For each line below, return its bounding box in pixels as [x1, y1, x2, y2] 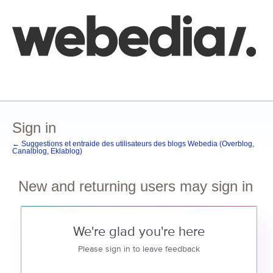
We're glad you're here [73, 224, 205, 240]
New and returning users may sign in [18, 178, 253, 194]
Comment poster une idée [12, 68, 113, 78]
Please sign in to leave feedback [78, 244, 200, 254]
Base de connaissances [12, 77, 104, 87]
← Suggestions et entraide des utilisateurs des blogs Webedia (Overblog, [12, 140, 254, 148]
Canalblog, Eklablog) [12, 147, 82, 155]
